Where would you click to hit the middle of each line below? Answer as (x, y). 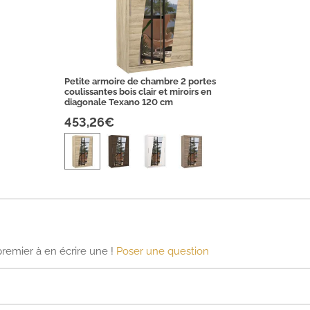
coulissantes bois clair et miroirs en (138, 92)
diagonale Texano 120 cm (118, 102)
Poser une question (163, 251)
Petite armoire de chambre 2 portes (140, 82)
